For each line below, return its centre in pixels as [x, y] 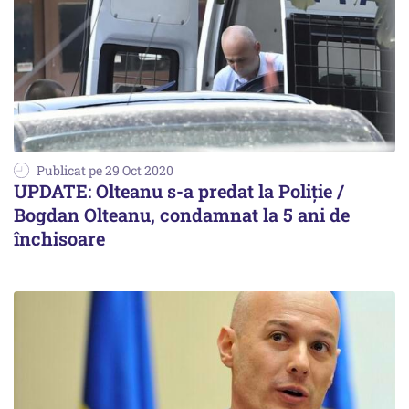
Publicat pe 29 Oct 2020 [105, 170]
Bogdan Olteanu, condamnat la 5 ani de [182, 214]
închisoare [59, 238]
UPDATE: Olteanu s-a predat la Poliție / [179, 190]
